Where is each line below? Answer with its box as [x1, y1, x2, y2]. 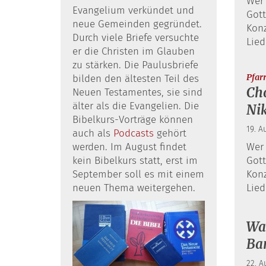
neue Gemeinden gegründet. [72, 17, 202, 30]
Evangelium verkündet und [72, 4, 194, 17]
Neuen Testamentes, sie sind [72, 85, 202, 99]
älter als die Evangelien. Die [72, 99, 199, 112]
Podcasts [113, 126, 157, 140]
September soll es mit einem [72, 167, 204, 180]
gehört [157, 126, 186, 140]
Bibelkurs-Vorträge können [72, 113, 193, 126]
